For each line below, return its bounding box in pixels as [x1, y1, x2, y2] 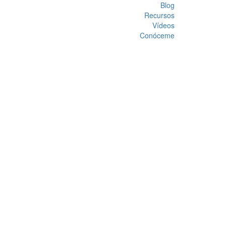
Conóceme [140, 30, 175, 40]
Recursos [144, 10, 175, 20]
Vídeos [152, 20, 175, 30]
